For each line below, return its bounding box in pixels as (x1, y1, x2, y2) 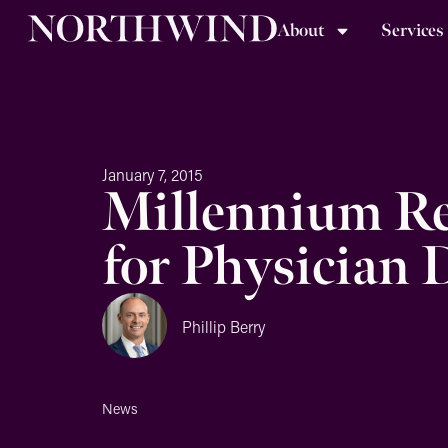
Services (381, 19, 445, 42)
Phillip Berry (182, 315, 265, 337)
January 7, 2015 (102, 164, 203, 185)
